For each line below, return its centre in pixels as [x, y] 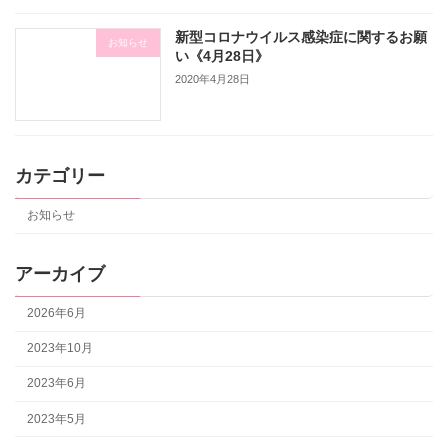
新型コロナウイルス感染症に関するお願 [301, 37]
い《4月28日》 [222, 56]
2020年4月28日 [213, 78]
